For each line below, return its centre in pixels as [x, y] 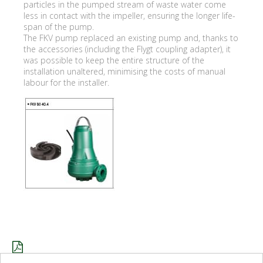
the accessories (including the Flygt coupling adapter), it [127, 49]
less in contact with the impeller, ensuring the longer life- [129, 15]
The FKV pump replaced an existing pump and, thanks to [131, 38]
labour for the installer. [66, 82]
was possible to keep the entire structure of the [114, 60]
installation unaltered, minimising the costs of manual [124, 71]
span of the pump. [60, 26]
